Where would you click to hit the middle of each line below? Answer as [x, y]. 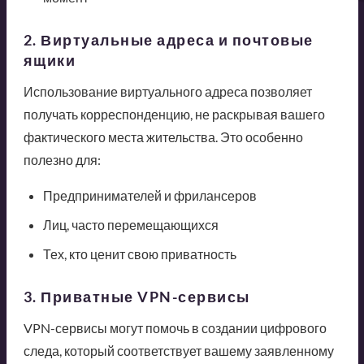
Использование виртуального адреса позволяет [167, 91]
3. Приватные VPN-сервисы [136, 296]
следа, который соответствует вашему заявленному [178, 350]
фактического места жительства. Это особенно [163, 136]
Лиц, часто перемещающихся [130, 224]
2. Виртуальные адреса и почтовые [168, 39]
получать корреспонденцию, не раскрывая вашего [174, 114]
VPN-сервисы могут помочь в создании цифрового [175, 327]
